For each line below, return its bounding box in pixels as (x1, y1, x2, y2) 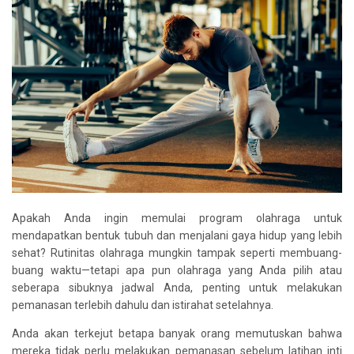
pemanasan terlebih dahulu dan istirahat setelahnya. (12, 298, 273, 311)
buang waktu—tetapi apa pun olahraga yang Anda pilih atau (12, 263, 342, 277)
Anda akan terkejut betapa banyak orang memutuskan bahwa (12, 326, 342, 340)
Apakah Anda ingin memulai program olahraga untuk (12, 211, 342, 224)
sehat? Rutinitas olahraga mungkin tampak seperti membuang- (12, 246, 342, 259)
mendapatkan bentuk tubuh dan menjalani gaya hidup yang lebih (12, 228, 342, 242)
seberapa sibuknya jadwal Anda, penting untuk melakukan (12, 281, 342, 294)
